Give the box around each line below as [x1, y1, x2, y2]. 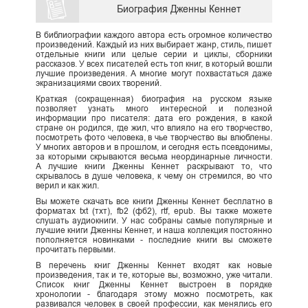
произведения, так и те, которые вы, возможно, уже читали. [35, 270, 273, 280]
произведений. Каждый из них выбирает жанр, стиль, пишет [35, 40, 273, 50]
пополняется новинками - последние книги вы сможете [35, 235, 273, 245]
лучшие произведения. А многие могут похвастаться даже [35, 69, 273, 79]
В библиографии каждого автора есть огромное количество [35, 30, 273, 41]
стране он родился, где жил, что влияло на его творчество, [35, 123, 273, 133]
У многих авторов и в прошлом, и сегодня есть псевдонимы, [35, 142, 273, 153]
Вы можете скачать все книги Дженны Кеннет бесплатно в [35, 197, 273, 207]
